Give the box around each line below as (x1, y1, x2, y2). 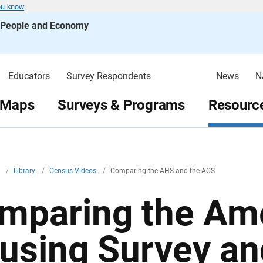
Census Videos (49, 167, 98, 175)
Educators (8, 70, 50, 82)
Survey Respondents (66, 70, 151, 82)
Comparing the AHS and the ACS (110, 167, 215, 175)
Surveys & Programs (58, 96, 185, 113)
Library (14, 167, 37, 175)
